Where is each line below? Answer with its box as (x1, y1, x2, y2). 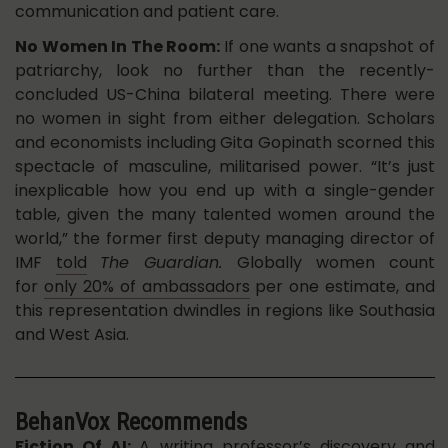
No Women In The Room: (15, 35, 224, 59)
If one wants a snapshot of (224, 35, 435, 59)
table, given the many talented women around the (15, 203, 435, 227)
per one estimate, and (249, 275, 435, 299)
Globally (236, 251, 302, 275)
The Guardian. (100, 251, 237, 275)
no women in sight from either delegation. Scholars (15, 107, 435, 131)
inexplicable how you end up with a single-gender (15, 179, 435, 203)
